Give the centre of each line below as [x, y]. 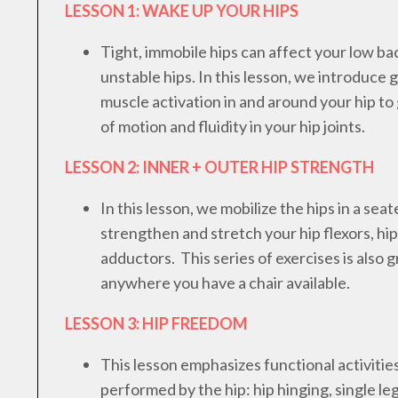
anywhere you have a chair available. [225, 283]
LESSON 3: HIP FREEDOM [156, 324]
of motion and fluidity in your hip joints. [233, 127]
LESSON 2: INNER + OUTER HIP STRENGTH [219, 167]
